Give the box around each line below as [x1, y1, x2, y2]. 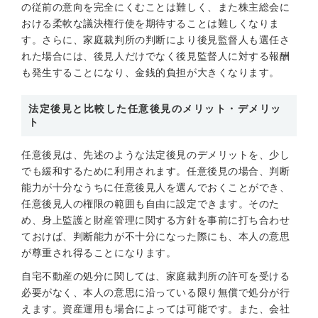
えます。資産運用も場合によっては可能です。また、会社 [21, 303, 290, 314]
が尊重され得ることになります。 [21, 247, 177, 258]
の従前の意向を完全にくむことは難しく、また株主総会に [21, 1, 290, 13]
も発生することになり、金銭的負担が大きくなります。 [21, 67, 280, 78]
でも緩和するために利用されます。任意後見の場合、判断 [21, 165, 290, 177]
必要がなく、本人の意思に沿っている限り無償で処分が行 [21, 287, 290, 298]
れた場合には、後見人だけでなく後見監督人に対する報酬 [21, 50, 290, 62]
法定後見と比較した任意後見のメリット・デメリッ [28, 103, 282, 114]
